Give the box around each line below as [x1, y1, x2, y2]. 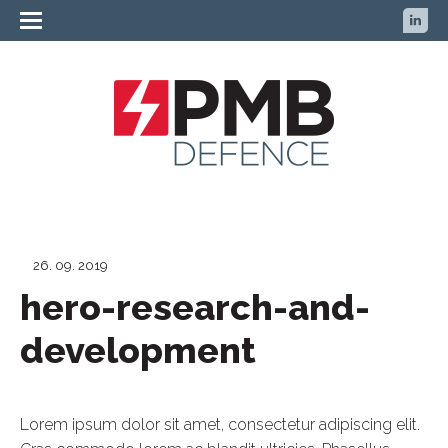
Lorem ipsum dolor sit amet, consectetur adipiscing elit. [20, 415, 420, 434]
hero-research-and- [20, 286, 370, 328]
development [20, 329, 256, 371]
